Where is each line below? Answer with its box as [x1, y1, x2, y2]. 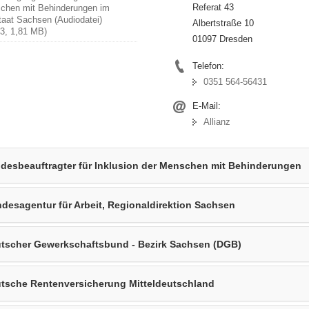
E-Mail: [192, 100, 221, 111]
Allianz [203, 116, 230, 127]
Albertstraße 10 [192, 17, 254, 28]
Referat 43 [192, 1, 234, 12]
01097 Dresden [192, 33, 252, 44]
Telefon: [192, 60, 224, 71]
